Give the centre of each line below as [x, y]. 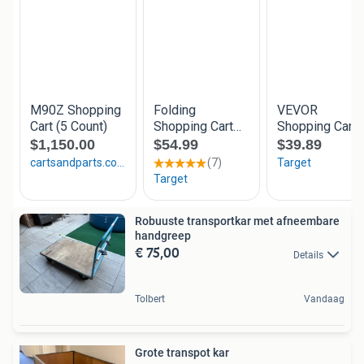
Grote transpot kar [182, 352]
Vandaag [324, 299]
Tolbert [150, 299]
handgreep [163, 236]
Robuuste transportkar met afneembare [237, 221]
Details [308, 255]
